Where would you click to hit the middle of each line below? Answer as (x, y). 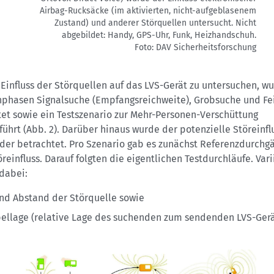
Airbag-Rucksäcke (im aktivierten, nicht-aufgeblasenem (148, 11)
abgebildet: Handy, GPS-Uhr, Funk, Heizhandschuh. (159, 35)
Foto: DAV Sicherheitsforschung (195, 48)
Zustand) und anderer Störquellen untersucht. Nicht (155, 23)
